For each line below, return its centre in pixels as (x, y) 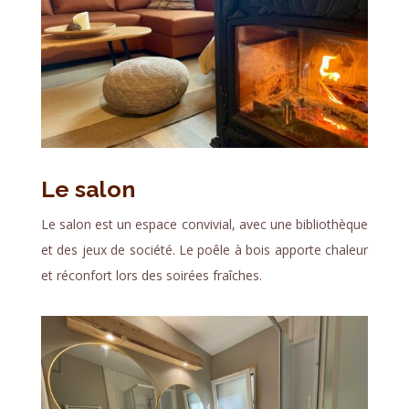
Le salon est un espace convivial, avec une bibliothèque (204, 225)
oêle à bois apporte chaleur (287, 250)
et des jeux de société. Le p (123, 250)
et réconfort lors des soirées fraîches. (151, 276)
